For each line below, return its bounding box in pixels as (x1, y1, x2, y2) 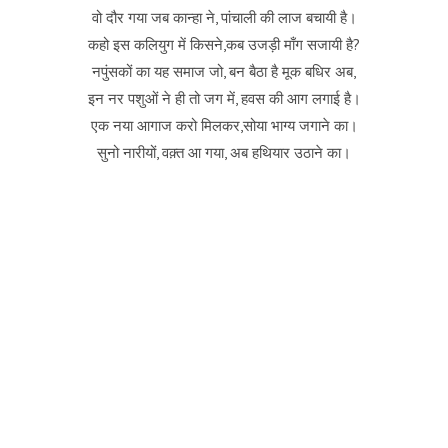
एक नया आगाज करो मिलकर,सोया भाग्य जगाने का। (90, 116, 358, 135)
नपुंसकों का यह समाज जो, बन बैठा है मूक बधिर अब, (92, 62, 356, 81)
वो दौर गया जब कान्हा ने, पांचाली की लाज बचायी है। (91, 8, 357, 27)
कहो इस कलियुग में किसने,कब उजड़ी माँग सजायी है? (88, 35, 360, 54)
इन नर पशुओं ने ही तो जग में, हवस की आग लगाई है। (87, 89, 361, 108)
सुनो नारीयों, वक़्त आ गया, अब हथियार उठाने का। (97, 143, 351, 162)
